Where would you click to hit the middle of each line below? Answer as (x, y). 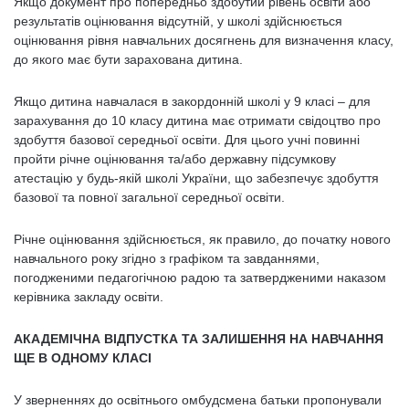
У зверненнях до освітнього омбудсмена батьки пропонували (198, 400)
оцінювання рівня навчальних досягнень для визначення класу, (204, 40)
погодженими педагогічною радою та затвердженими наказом (200, 278)
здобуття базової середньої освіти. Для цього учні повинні (187, 140)
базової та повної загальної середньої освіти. (149, 197)
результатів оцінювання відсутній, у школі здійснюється (178, 21)
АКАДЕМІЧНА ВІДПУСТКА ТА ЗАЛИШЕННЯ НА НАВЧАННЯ (199, 339)
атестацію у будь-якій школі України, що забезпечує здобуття (196, 178)
